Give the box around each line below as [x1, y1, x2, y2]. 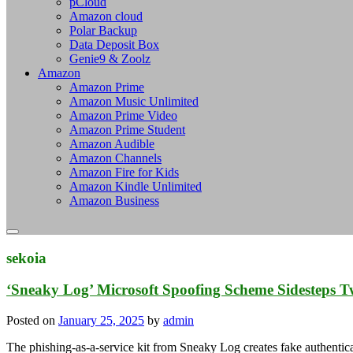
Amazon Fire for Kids [69, 165, 179, 179]
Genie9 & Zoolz [69, 51, 150, 65]
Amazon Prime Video [69, 108, 177, 122]
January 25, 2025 [58, 314, 144, 328]
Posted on [6, 314, 58, 328]
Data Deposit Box [69, 37, 159, 51]
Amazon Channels [69, 150, 162, 165]
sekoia [6, 249, 46, 266]
